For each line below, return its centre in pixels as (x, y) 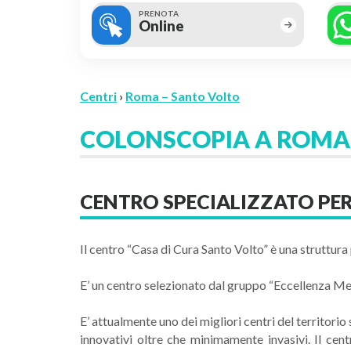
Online (161, 26)
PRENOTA (159, 13)
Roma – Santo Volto (183, 96)
